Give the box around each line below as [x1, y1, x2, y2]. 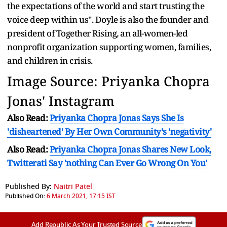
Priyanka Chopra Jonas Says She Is [49, 111, 183, 124]
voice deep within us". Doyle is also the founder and [7, 13, 208, 25]
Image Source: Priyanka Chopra [7, 71, 210, 90]
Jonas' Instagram [7, 91, 115, 110]
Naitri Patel [54, 181, 92, 192]
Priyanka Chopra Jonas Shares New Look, [49, 143, 211, 155]
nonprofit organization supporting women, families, [7, 41, 211, 53]
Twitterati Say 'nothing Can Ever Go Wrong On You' [7, 157, 207, 169]
